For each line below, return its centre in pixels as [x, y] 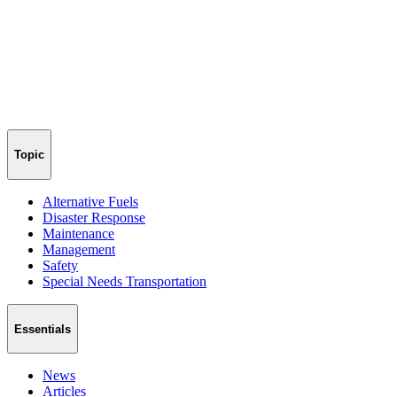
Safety [60, 265]
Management [79, 249]
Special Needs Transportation [125, 281]
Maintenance [78, 233]
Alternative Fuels [90, 201]
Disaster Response [94, 217]
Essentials [43, 329]
